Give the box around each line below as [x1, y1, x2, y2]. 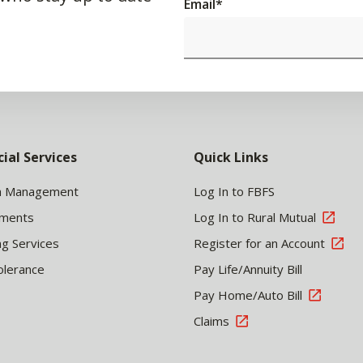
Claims [194, 313, 229, 329]
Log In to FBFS [194, 183, 275, 199]
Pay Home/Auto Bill [194, 287, 302, 303]
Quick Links [194, 148, 268, 166]
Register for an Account [194, 235, 325, 251]
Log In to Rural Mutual [194, 209, 316, 225]
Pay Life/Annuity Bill [194, 261, 302, 277]
